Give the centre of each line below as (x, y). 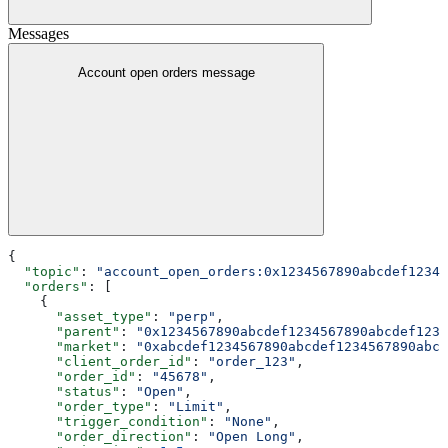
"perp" (192, 316)
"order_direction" (100, 436)
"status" (64, 391)
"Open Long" (252, 436)
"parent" (64, 331)
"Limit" (196, 406)
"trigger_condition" (108, 421)
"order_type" (80, 406)
